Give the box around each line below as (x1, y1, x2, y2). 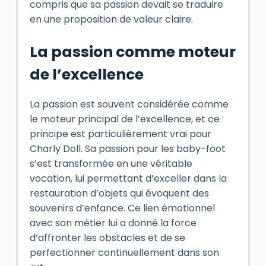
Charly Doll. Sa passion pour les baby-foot (29, 141, 226, 156)
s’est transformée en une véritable (29, 156, 192, 170)
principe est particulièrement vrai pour (29, 126, 211, 141)
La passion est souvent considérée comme (29, 97, 229, 111)
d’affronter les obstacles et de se (29, 230, 185, 245)
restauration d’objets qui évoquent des (29, 186, 209, 200)
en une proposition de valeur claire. (29, 12, 193, 26)
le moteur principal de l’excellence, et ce (29, 112, 220, 126)
